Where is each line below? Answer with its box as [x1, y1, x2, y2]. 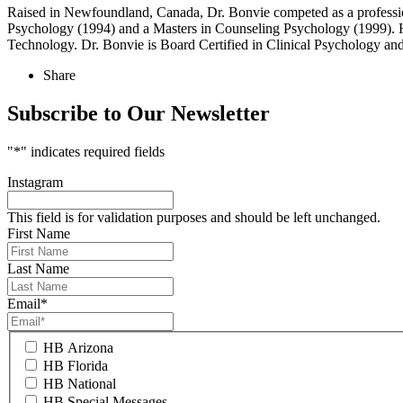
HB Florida [43, 357, 108, 373]
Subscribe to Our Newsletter [7, 102, 270, 126]
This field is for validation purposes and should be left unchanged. [7, 210, 381, 226]
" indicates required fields [21, 144, 165, 160]
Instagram [7, 175, 63, 191]
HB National [43, 375, 116, 391]
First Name [7, 226, 70, 242]
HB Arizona [43, 339, 113, 355]
